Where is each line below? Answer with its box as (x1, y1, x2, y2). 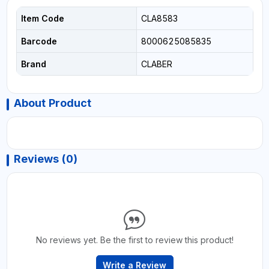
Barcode (20, 35, 57, 46)
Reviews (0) (13, 152, 77, 165)
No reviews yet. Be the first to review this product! (35, 234, 234, 245)
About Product (13, 96, 91, 109)
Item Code (20, 13, 64, 23)
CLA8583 (141, 13, 178, 23)
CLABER (141, 58, 172, 69)
